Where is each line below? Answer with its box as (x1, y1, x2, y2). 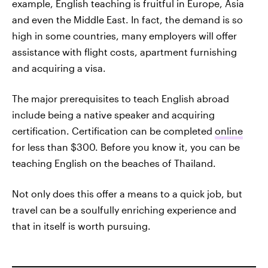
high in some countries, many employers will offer (12, 30, 237, 41)
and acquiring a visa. (12, 62, 106, 74)
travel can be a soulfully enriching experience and (12, 204, 236, 215)
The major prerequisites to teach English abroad (12, 93, 229, 104)
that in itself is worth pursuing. (12, 220, 151, 232)
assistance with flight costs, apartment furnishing (12, 46, 237, 57)
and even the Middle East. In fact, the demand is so (12, 14, 243, 25)
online (215, 125, 243, 136)
